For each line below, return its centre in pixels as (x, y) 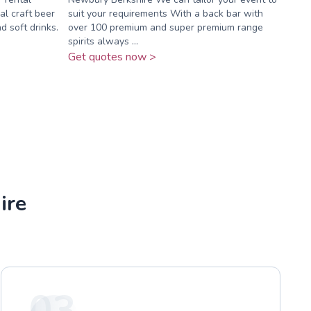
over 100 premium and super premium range (165, 27)
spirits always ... (103, 41)
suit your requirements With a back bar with (165, 13)
